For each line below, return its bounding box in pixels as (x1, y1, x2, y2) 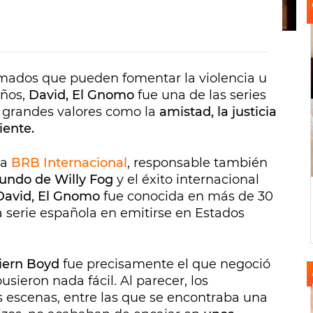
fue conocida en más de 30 (100, 189, 273, 205)
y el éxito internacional (113, 172, 259, 188)
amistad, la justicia (159, 104, 277, 120)
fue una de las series (134, 87, 266, 103)
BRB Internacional (11, 155, 127, 171)
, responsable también (127, 155, 268, 171)
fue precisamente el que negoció (59, 256, 270, 272)
